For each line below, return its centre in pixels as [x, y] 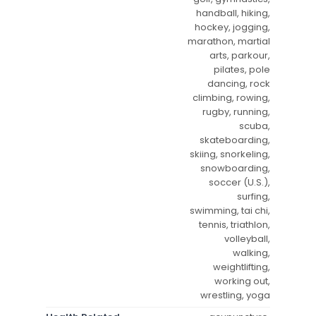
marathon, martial [229, 41]
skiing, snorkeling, [230, 154]
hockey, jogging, [232, 27]
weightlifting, [242, 267]
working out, [242, 281]
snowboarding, [235, 168]
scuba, [255, 126]
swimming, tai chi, [230, 210]
